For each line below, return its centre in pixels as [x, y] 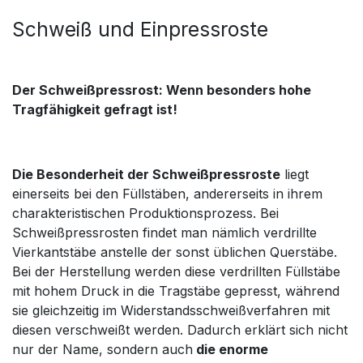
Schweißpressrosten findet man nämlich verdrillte [164, 233]
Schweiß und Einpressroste [140, 30]
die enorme [231, 350]
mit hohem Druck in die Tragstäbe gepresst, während [176, 291]
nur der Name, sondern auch [102, 350]
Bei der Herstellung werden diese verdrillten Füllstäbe [176, 272]
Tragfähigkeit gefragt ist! [95, 110]
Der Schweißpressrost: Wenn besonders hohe [162, 90]
